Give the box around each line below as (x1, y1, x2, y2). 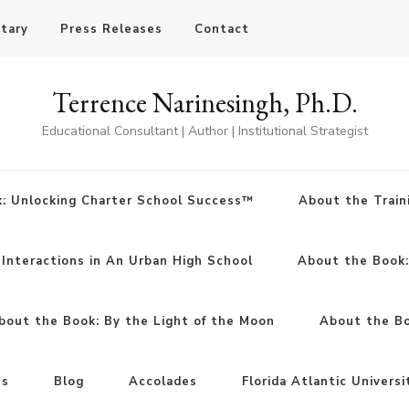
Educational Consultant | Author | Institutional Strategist (41, 121, 368, 140)
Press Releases (60, 20, 163, 37)
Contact (194, 20, 249, 37)
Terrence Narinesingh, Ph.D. (51, 84, 358, 121)
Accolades (129, 372, 197, 390)
